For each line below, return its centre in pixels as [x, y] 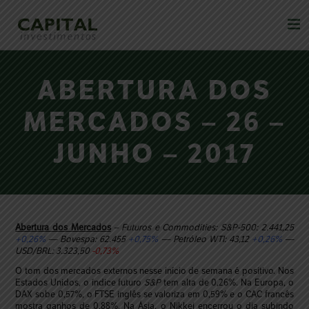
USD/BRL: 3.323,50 [54, 250]
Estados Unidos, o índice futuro [80, 283]
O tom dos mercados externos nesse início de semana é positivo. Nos [154, 271]
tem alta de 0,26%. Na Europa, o [227, 283]
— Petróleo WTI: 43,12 [203, 239]
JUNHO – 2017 [154, 154]
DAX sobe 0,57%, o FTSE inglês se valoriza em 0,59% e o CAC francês [154, 295]
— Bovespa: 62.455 [87, 239]
